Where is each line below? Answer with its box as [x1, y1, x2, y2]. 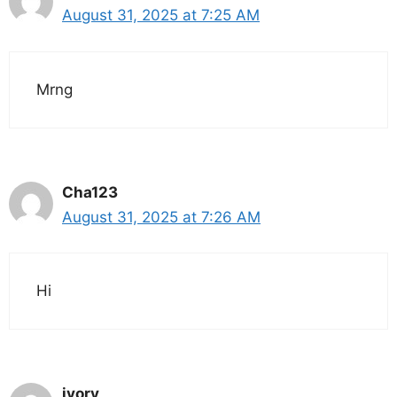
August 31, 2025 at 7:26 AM [62, 207, 261, 226]
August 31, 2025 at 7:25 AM [62, 6, 260, 25]
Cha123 [62, 183, 118, 201]
